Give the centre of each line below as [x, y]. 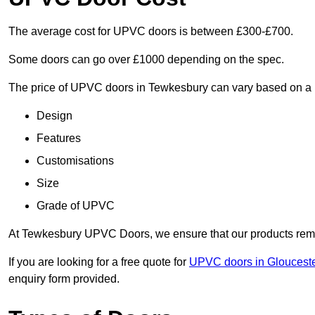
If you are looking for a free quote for [99, 262]
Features [59, 139]
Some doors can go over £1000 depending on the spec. [146, 60]
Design [54, 116]
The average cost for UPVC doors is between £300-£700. [151, 32]
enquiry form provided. [64, 279]
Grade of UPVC [76, 206]
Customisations [75, 161]
